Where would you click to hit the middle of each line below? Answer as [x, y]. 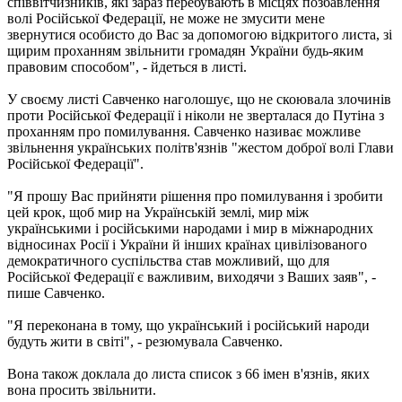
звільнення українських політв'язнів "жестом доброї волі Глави [201, 147]
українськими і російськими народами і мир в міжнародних [190, 228]
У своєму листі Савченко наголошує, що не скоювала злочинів [199, 99]
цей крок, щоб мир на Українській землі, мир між [158, 212]
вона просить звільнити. [82, 389]
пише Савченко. [56, 293]
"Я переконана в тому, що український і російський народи [188, 325]
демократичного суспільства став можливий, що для [168, 260]
